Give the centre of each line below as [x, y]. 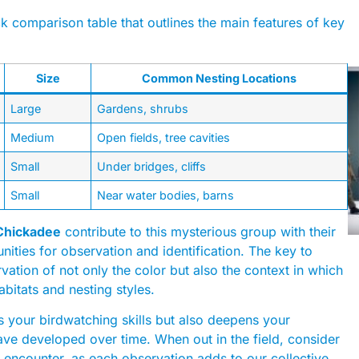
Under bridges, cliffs [152, 166]
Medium [33, 137]
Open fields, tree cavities [164, 137]
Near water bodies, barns [166, 195]
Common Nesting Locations [219, 78]
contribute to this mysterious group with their [198, 231]
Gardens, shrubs [143, 108]
